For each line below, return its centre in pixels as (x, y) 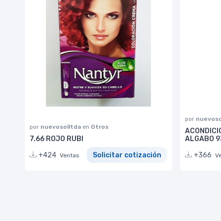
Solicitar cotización (127, 155)
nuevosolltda (61, 127)
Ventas (70, 155)
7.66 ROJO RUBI (56, 139)
